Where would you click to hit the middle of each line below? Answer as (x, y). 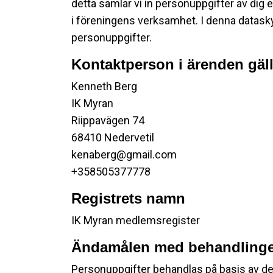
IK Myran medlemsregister (136, 220)
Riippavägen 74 (108, 120)
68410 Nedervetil (113, 137)
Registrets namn (128, 198)
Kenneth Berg (104, 86)
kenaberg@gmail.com (124, 154)
